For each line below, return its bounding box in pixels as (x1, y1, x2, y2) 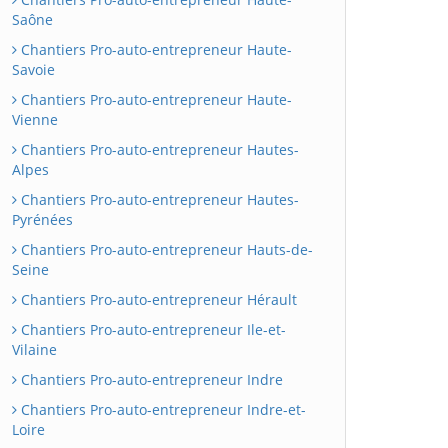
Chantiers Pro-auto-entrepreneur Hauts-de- (17, 240, 313, 259)
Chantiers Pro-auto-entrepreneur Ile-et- (17, 320, 286, 339)
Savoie (12, 60, 55, 79)
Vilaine (12, 340, 57, 359)
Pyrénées (12, 210, 73, 229)
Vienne (12, 110, 58, 129)
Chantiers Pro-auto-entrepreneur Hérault (17, 290, 297, 309)
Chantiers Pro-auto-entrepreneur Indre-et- (17, 400, 306, 419)
